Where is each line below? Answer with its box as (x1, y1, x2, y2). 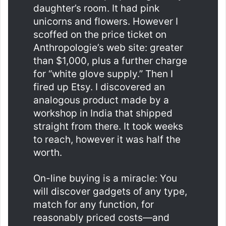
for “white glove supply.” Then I (33, 68, 173, 80)
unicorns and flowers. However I (33, 15, 178, 27)
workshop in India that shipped (33, 107, 173, 119)
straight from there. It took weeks (33, 120, 183, 132)
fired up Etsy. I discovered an (33, 81, 165, 93)
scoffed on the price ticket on (33, 28, 166, 40)
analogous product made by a (33, 94, 169, 106)
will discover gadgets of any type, (33, 185, 187, 197)
